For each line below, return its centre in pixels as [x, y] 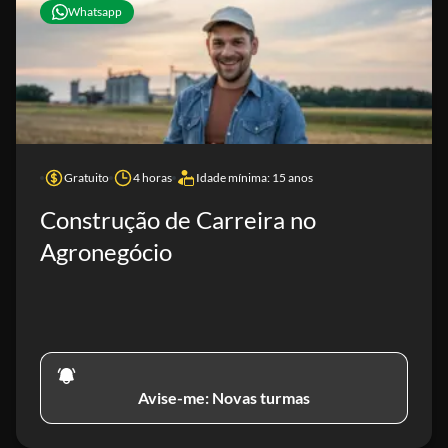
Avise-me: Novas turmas [224, 397]
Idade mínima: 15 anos [254, 177]
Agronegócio [106, 251]
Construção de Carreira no [178, 219]
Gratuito [86, 177]
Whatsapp [95, 11]
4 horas [152, 177]
